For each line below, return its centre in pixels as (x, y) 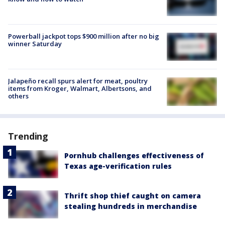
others (18, 96)
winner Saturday (35, 44)
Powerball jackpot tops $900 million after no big (84, 36)
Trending (28, 136)
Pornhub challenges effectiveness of (134, 155)
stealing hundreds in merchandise (131, 206)
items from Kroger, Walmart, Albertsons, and (80, 89)
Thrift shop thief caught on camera (133, 195)
